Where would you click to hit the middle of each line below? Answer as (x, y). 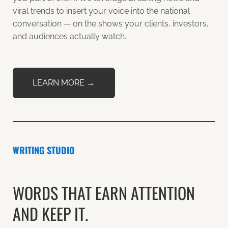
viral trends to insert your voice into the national (101, 11)
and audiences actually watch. (69, 37)
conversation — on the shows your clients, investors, (111, 24)
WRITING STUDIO (44, 150)
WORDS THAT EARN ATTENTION (104, 192)
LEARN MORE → (64, 83)
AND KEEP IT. (50, 213)
